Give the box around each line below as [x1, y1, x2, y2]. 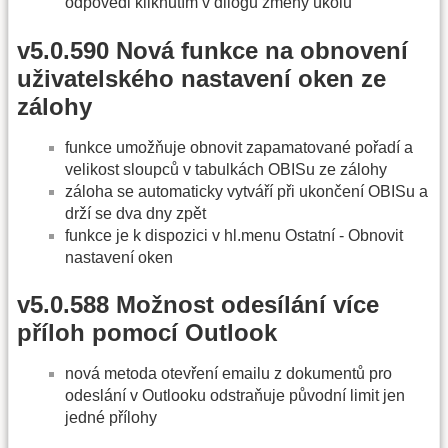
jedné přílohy [65, 408, 157, 426]
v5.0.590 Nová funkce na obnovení [17, 36, 408, 64]
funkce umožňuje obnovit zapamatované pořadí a [65, 138, 413, 156]
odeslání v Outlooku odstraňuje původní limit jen [65, 386, 405, 404]
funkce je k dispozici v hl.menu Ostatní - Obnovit [65, 226, 403, 244]
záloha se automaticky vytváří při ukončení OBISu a [65, 182, 428, 200]
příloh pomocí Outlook [17, 318, 277, 346]
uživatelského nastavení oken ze [17, 64, 386, 92]
